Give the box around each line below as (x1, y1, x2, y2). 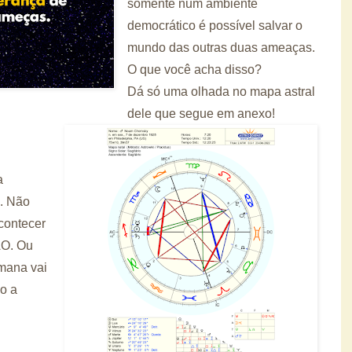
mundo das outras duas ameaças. (127, 40, 315, 54)
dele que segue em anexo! (127, 106, 275, 120)
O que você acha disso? (127, 62, 265, 76)
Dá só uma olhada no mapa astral (127, 84, 315, 98)
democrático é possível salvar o (127, 18, 302, 32)
